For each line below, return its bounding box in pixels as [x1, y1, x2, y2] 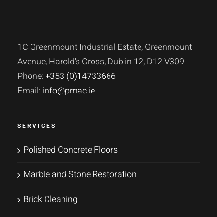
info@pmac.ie [42, 84, 95, 98]
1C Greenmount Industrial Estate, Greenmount [17, 41, 192, 54]
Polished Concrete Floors [23, 143, 118, 157]
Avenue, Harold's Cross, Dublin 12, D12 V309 [17, 55, 184, 69]
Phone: [17, 70, 46, 83]
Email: [17, 84, 43, 98]
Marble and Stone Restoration [23, 168, 137, 182]
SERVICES [17, 122, 56, 131]
